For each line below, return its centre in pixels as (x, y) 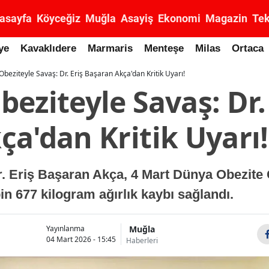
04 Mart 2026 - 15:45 (81, 239)
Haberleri (142, 240)
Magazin (226, 18)
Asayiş (137, 18)
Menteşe (164, 48)
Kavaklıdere (48, 48)
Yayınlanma (65, 228)
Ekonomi (179, 18)
